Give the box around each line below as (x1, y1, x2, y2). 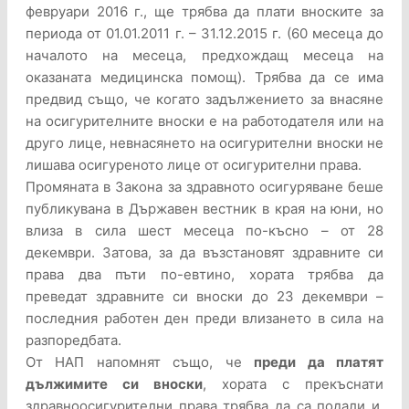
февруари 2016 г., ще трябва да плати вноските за (26, 3, 383, 21)
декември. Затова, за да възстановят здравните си (26, 244, 383, 262)
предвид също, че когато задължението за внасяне (26, 90, 383, 109)
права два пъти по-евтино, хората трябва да (26, 266, 383, 284)
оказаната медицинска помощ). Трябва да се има (26, 68, 383, 87)
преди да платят (254, 353, 384, 372)
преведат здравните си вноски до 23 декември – (26, 288, 383, 306)
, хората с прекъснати (203, 375, 383, 393)
